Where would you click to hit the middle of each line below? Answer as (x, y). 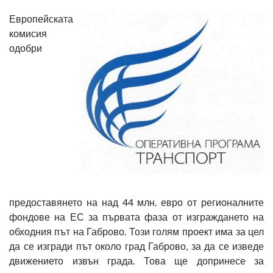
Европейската (41, 19)
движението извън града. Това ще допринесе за (136, 261)
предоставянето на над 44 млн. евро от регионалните (136, 202)
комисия (28, 33)
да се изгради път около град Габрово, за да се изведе (136, 246)
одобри (26, 48)
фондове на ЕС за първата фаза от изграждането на (136, 217)
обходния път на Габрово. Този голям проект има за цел (136, 231)
